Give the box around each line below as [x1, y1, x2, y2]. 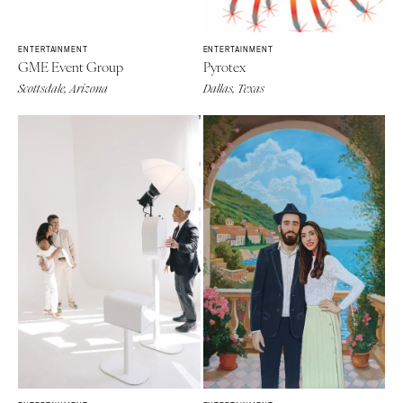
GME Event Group [18, 57, 123, 76]
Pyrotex [202, 57, 246, 76]
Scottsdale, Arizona [18, 81, 108, 97]
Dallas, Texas [202, 81, 264, 97]
